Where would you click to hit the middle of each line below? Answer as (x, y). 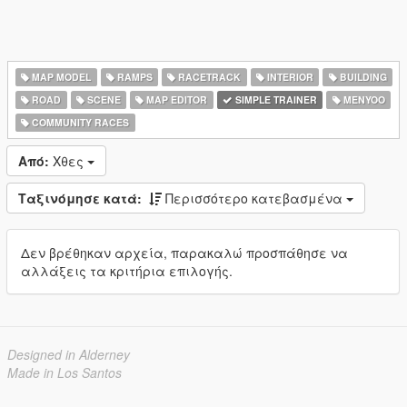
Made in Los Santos (65, 372)
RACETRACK (208, 77)
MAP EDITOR (176, 99)
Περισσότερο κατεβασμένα (256, 198)
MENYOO (362, 99)
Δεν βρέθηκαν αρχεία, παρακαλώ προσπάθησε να (184, 253)
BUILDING (362, 77)
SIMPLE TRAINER (275, 99)
